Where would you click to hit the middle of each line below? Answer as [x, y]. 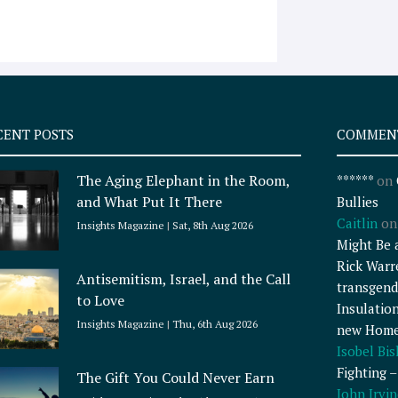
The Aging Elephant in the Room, [183, 181]
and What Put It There [151, 202]
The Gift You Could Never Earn [176, 378]
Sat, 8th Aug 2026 [212, 226]
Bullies [357, 202]
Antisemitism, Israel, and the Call [184, 279]
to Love [101, 301]
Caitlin [357, 223]
